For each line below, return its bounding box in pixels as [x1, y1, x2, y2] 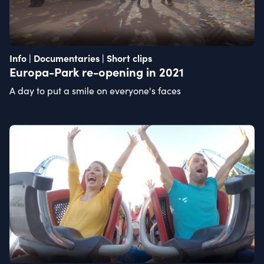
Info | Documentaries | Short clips [9, 51, 152, 64]
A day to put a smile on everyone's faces [9, 84, 181, 97]
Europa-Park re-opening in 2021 [9, 63, 184, 80]
